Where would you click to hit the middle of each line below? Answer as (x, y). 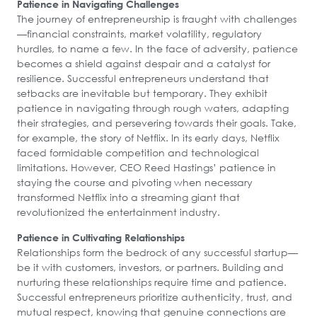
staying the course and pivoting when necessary (135, 183)
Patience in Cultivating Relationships (101, 237)
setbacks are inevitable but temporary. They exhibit (142, 93)
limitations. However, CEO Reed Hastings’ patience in (146, 168)
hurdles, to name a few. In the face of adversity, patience (157, 49)
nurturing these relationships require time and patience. (152, 282)
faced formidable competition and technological (138, 153)
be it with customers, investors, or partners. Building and (150, 267)
